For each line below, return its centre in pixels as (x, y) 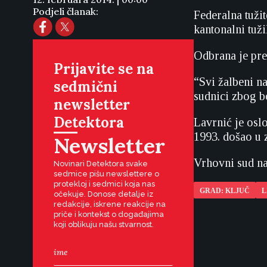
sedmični (86, 87)
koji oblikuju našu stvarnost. (104, 224)
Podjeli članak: (66, 11)
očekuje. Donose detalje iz (103, 194)
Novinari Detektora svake (101, 164)
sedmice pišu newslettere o (106, 174)
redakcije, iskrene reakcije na (110, 204)
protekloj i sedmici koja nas (104, 184)
